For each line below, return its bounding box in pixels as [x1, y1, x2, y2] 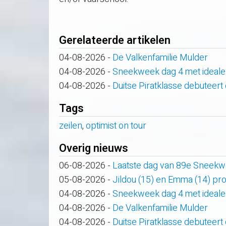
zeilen [59, 119, 82, 133]
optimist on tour [86, 119, 146, 133]
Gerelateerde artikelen [59, 32, 171, 48]
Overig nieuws [59, 140, 128, 156]
